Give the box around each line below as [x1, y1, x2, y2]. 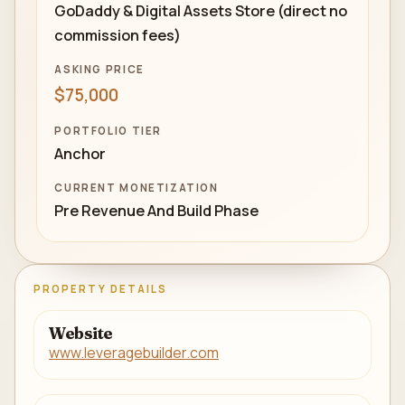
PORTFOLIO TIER [54, 123, 162, 137]
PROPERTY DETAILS [33, 281, 168, 296]
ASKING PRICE [54, 61, 145, 76]
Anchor [54, 144, 107, 165]
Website [49, 323, 113, 344]
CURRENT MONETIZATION [54, 180, 219, 194]
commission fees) [54, 25, 182, 46]
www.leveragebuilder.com [49, 343, 219, 363]
